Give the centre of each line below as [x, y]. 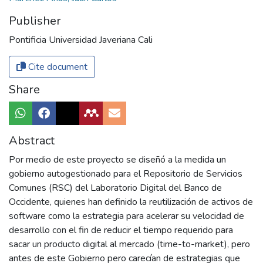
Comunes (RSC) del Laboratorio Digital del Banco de [115, 188]
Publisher [35, 21]
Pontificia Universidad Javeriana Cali [81, 40]
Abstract [32, 141]
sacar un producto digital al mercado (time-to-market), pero [129, 245]
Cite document [57, 67]
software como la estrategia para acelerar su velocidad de [127, 216]
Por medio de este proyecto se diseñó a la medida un [117, 160]
